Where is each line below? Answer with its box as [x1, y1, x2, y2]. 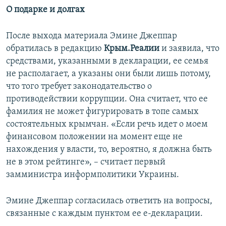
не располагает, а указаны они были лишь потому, [6, 69, 211, 79]
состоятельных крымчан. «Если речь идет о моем [6, 120, 208, 130]
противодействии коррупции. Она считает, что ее [6, 94, 208, 104]
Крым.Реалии [104, 44, 159, 54]
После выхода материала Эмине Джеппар [6, 31, 177, 41]
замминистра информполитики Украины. [6, 170, 179, 180]
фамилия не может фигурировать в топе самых [6, 107, 199, 117]
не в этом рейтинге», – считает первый [6, 157, 165, 167]
